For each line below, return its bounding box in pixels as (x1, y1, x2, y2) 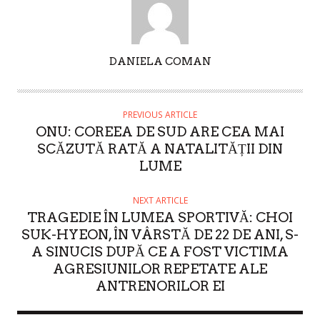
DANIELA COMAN (109, 54, 211, 68)
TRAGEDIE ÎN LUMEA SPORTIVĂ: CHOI (27, 209, 293, 226)
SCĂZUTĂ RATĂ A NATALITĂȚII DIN (37, 140, 283, 157)
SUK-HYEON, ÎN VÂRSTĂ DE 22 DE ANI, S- (21, 226, 299, 243)
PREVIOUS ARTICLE (123, 108, 197, 121)
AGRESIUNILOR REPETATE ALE (53, 260, 267, 277)
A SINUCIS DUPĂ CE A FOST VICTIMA (31, 243, 289, 260)
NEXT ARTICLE (132, 194, 188, 206)
